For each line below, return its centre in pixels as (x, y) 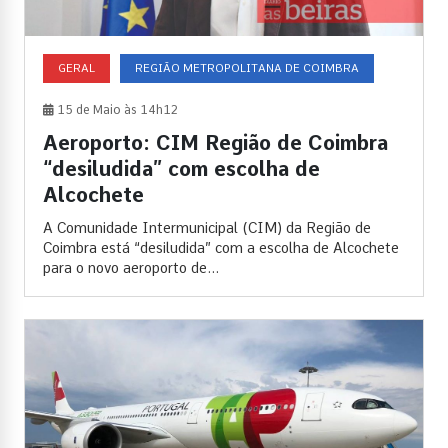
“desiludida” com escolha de (181, 168)
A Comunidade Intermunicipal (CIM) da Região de (207, 227)
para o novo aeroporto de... (131, 267)
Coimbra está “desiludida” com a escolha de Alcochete (221, 247)
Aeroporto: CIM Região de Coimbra (215, 142)
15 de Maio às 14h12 (116, 109)
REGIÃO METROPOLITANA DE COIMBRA (247, 67)
